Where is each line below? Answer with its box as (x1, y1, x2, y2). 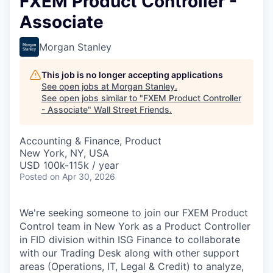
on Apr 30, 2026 (50, 171, 115, 182)
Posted (19, 171, 48, 182)
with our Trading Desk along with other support (19, 246, 239, 259)
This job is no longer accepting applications (41, 69, 223, 80)
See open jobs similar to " (41, 92, 143, 103)
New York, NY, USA (19, 146, 109, 159)
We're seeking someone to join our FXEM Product (19, 206, 248, 219)
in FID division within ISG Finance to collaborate (19, 233, 240, 246)
